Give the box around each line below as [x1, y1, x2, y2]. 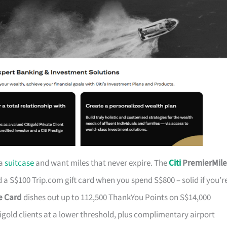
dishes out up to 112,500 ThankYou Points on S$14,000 [22, 192, 211, 204]
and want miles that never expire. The [34, 157, 169, 170]
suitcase [5, 157, 34, 170]
